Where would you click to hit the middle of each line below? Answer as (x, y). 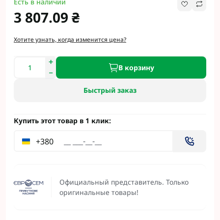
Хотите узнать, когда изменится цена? (70, 40)
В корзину (136, 67)
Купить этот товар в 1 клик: (62, 121)
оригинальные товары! (99, 192)
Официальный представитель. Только (124, 182)
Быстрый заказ (110, 90)
